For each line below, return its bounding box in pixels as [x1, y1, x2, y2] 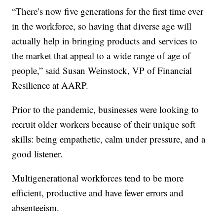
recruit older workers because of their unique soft [12, 118, 196, 131]
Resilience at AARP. [12, 79, 89, 92]
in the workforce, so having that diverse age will [12, 20, 192, 33]
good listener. [12, 147, 63, 160]
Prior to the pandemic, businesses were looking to [12, 103, 199, 116]
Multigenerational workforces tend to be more [12, 172, 184, 184]
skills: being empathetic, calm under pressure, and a [12, 133, 206, 146]
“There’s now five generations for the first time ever [12, 5, 204, 18]
